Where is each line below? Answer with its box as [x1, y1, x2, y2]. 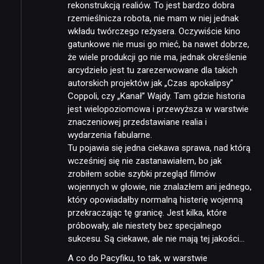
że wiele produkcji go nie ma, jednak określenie [68, 51, 247, 62]
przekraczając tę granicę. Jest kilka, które [68, 207, 227, 218]
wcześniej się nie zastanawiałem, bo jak [68, 155, 222, 166]
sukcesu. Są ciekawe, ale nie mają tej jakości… [68, 233, 245, 244]
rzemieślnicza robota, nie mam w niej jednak [68, 12, 239, 24]
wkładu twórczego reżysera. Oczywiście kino [68, 25, 240, 37]
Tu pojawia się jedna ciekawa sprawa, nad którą [68, 142, 250, 153]
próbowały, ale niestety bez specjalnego [68, 220, 222, 231]
